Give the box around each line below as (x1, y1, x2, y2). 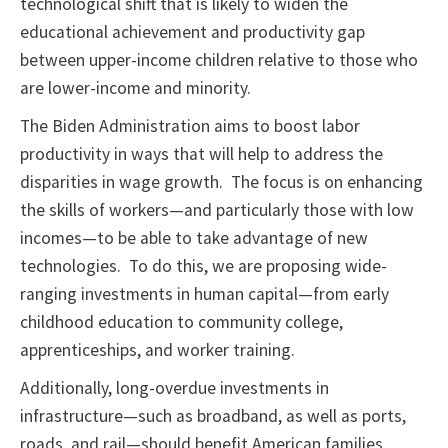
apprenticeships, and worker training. (20, 339, 299, 362)
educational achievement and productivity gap (20, 21, 365, 44)
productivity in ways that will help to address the (20, 143, 383, 166)
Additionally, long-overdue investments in (20, 377, 329, 400)
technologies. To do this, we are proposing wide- (20, 255, 387, 278)
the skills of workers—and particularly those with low (20, 199, 414, 222)
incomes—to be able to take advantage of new (20, 227, 368, 250)
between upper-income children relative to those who (20, 49, 418, 72)
